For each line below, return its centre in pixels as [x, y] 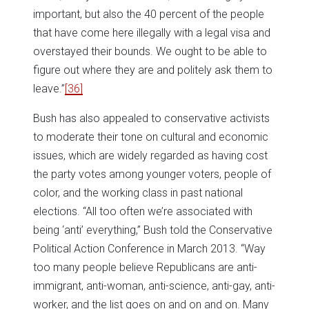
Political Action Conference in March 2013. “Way [149, 249]
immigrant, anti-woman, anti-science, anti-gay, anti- [154, 286]
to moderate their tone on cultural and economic [151, 137]
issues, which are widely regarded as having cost [150, 156]
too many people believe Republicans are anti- [145, 268]
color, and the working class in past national [138, 193]
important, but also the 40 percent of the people [149, 14]
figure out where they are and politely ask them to [153, 70]
